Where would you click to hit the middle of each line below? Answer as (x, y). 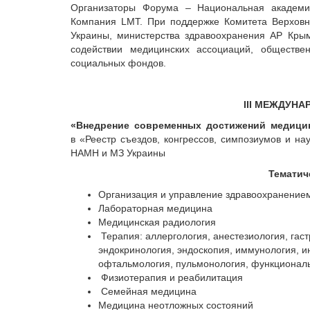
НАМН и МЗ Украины (118, 153)
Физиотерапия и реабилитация (171, 277)
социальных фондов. (118, 63)
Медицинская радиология (157, 222)
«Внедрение (100, 125)
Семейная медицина (147, 291)
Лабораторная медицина (155, 208)
